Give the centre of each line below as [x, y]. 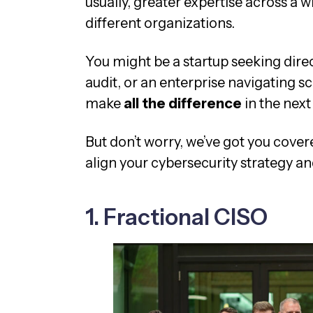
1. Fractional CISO [176, 217]
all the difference [183, 104]
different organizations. [161, 23]
